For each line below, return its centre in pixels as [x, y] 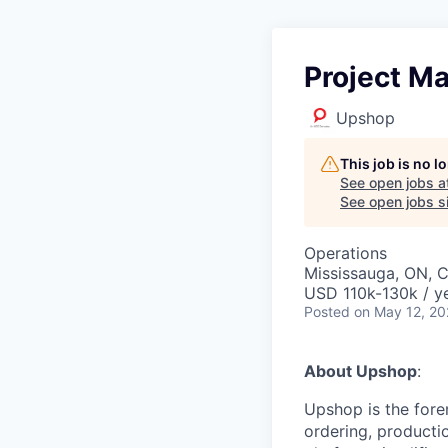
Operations [345, 252]
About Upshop [360, 370]
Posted [327, 311]
